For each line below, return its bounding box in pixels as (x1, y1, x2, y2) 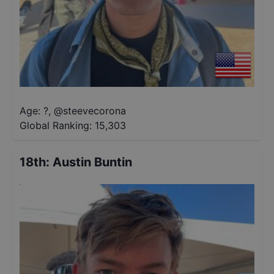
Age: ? (20, 105, 48, 117)
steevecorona (63, 105, 126, 117)
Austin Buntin (53, 155, 132, 169)
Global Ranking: (20, 119, 92, 131)
